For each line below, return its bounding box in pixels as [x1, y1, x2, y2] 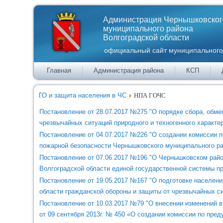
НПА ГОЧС [134, 92, 166, 99]
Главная [47, 67, 72, 74]
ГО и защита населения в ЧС [39, 92, 127, 99]
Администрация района [94, 67, 164, 74]
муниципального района [103, 24, 193, 33]
